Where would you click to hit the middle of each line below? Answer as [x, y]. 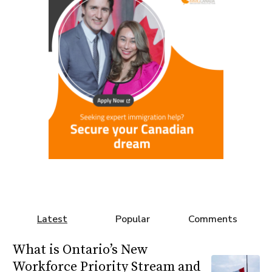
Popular [132, 219]
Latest [52, 219]
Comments [212, 219]
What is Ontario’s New [80, 250]
